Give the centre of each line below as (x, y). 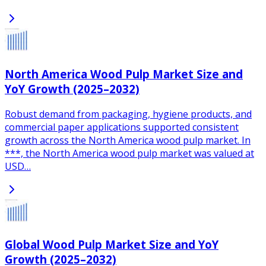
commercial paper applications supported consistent (122, 127)
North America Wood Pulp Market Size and (124, 74)
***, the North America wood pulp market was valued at (129, 153)
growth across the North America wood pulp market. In (128, 140)
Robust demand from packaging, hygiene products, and (128, 114)
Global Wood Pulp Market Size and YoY (112, 245)
